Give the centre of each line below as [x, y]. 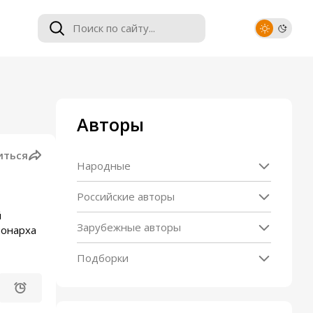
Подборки [103, 258]
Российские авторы [126, 196]
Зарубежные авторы [129, 227]
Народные [104, 166]
